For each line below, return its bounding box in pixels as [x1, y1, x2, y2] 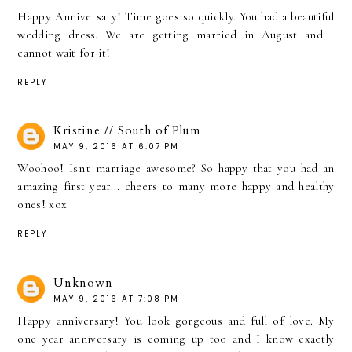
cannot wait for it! [17, 45, 111, 60]
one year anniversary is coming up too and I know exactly [17, 332, 335, 346]
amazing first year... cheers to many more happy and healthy [17, 179, 335, 194]
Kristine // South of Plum [53, 123, 201, 139]
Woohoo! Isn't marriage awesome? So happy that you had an [17, 161, 335, 176]
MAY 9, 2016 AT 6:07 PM [53, 141, 180, 153]
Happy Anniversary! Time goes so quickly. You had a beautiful [17, 9, 335, 24]
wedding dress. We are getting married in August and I [17, 27, 335, 42]
